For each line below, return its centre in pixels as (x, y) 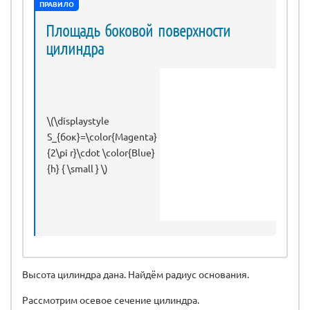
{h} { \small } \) (77, 168)
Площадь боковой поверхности (138, 30)
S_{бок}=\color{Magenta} (102, 136)
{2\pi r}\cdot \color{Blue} (101, 152)
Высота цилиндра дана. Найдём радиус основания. (136, 274)
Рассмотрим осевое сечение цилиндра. (111, 299)
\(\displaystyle (78, 120)
